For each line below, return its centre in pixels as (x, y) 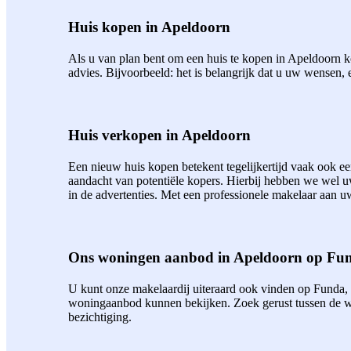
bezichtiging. (100, 317)
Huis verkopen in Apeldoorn (159, 135)
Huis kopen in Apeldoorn (149, 27)
